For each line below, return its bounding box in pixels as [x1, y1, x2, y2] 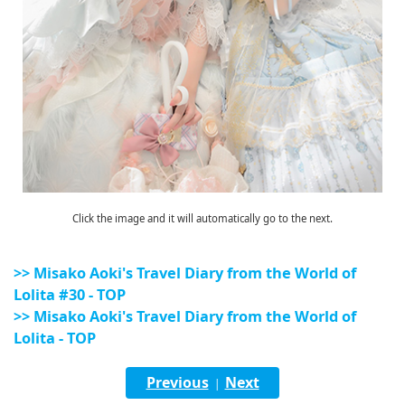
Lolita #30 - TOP [14, 285, 126, 306]
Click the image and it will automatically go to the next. [72, 212, 333, 226]
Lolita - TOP [14, 328, 96, 349]
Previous [146, 372, 209, 393]
